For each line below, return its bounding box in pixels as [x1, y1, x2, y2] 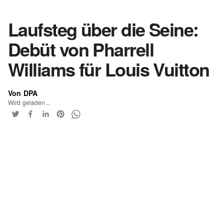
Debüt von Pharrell [8, 35, 154, 62]
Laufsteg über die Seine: [8, 15, 198, 42]
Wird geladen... [8, 97, 50, 106]
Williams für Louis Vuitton [8, 55, 209, 82]
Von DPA [8, 87, 38, 98]
